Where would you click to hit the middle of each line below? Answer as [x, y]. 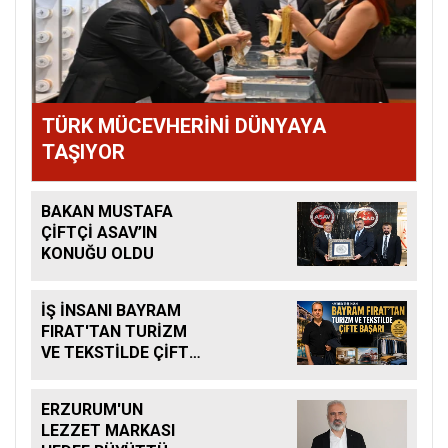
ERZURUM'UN [92, 410]
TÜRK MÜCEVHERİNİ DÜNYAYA [184, 126]
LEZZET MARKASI [108, 431]
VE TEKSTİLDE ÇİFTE [119, 353]
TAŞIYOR [83, 152]
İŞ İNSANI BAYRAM [111, 311]
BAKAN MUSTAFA [107, 212]
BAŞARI [69, 374]
